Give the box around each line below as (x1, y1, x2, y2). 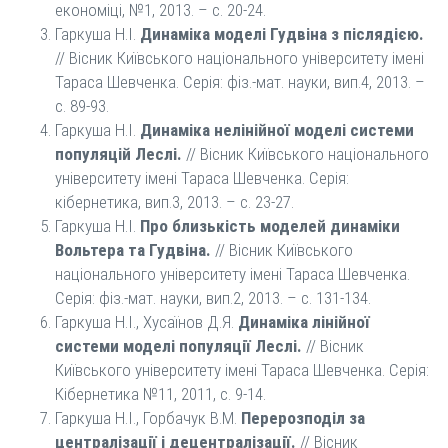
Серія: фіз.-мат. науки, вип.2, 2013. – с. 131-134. (55, 288, 371, 308)
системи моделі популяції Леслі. (55, 336, 302, 356)
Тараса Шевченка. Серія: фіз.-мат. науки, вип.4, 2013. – (55, 72, 425, 92)
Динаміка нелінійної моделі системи (140, 120, 414, 140)
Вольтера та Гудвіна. (55, 240, 211, 260)
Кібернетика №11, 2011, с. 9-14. (55, 384, 266, 404)
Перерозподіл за (241, 408, 365, 428)
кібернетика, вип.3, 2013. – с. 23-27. (55, 192, 294, 212)
